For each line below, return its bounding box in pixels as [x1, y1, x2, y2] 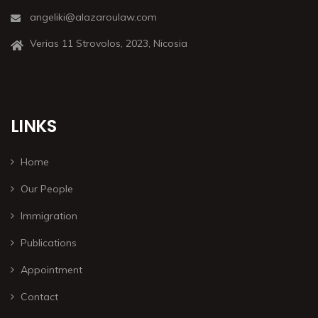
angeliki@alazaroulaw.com [30, 10, 157, 23]
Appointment [21, 263, 82, 276]
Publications [21, 236, 77, 249]
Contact [21, 290, 58, 303]
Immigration [21, 209, 77, 222]
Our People [21, 182, 73, 195]
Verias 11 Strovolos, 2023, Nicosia [30, 36, 187, 50]
